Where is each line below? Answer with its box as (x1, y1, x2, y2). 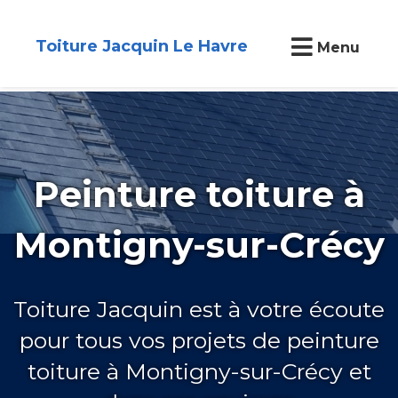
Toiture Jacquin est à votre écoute (13, 295, 385, 322)
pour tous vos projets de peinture (19, 326, 379, 354)
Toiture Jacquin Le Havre (35, 36, 248, 56)
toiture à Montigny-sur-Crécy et (27, 357, 371, 385)
